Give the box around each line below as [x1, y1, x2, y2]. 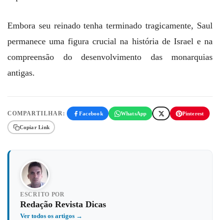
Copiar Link [19, 124, 50, 130]
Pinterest [182, 110, 204, 116]
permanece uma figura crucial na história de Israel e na [7, 36, 213, 47]
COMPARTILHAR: [7, 110, 65, 117]
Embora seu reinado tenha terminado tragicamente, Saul [7, 21, 213, 31]
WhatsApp [120, 110, 147, 116]
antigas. [7, 68, 35, 78]
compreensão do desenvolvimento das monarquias [7, 52, 213, 62]
